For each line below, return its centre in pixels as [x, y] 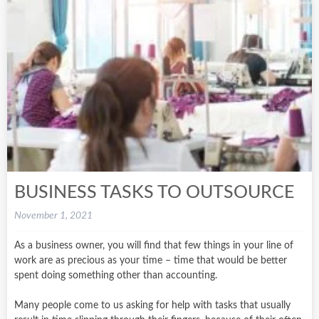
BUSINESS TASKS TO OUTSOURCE [154, 192]
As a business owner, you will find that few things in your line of [154, 245]
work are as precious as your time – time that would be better [151, 260]
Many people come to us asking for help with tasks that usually [152, 305]
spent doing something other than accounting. [116, 275]
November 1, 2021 [53, 215]
